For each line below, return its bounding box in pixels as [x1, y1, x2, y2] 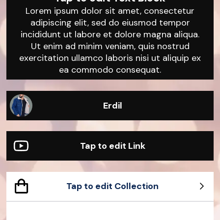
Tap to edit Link [80, 140, 145, 152]
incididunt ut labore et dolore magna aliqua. [21, 28, 199, 41]
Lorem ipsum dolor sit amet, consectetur [26, 5, 194, 17]
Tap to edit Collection [66, 180, 159, 192]
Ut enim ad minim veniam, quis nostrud [30, 40, 190, 53]
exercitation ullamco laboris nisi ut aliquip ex [19, 52, 201, 64]
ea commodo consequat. [59, 64, 161, 76]
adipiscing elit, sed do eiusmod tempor [30, 17, 190, 29]
